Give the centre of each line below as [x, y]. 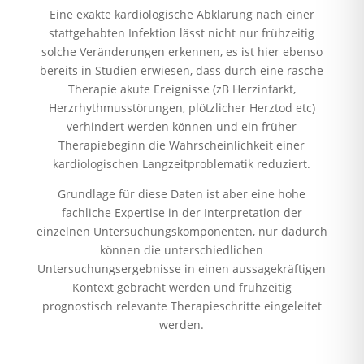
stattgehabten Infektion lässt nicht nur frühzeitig [182, 32]
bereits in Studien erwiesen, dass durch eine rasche [182, 70]
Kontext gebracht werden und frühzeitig [182, 287]
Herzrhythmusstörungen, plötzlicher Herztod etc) [182, 107]
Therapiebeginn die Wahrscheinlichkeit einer [182, 145]
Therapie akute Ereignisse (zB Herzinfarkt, [182, 89]
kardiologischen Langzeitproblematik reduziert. [182, 163]
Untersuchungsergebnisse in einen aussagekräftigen [182, 268]
